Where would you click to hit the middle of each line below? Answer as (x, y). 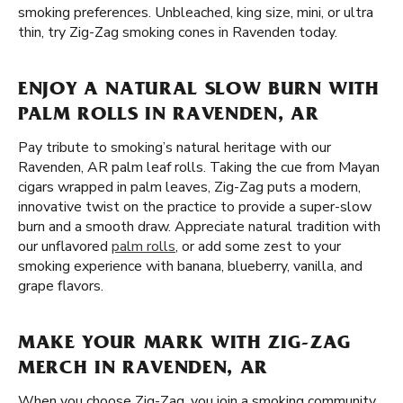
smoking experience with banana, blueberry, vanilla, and (190, 266)
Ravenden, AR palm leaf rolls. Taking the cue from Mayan (199, 167)
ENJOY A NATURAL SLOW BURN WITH (199, 91)
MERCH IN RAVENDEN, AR (143, 370)
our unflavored (65, 246)
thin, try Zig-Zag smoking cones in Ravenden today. (178, 32)
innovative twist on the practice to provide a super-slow (195, 207)
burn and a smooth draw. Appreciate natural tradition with (199, 227)
